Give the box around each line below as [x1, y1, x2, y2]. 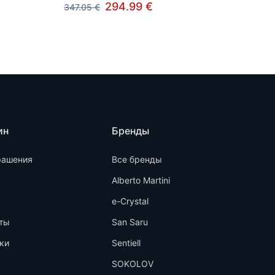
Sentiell [112, 237, 141, 248]
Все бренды [112, 153, 162, 165]
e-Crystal [112, 195, 149, 206]
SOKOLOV [112, 258, 153, 269]
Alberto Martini [112, 174, 170, 185]
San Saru [112, 216, 148, 227]
